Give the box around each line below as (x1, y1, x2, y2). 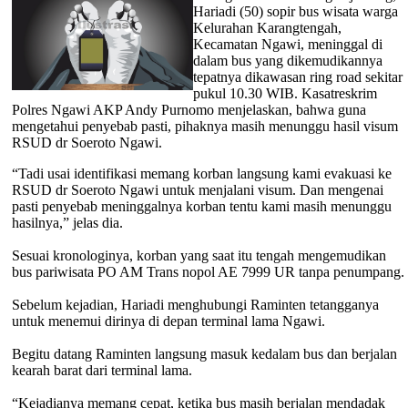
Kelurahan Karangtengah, (192, 19, 342, 36)
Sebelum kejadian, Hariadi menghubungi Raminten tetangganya (11, 296, 379, 312)
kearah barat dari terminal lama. (11, 362, 192, 378)
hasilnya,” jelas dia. (11, 214, 123, 230)
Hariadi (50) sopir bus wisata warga (192, 3, 398, 19)
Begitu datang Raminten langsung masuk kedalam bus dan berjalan (11, 345, 397, 362)
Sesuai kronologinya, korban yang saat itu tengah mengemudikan (11, 247, 386, 263)
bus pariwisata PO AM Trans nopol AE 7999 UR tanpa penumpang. (11, 263, 404, 280)
